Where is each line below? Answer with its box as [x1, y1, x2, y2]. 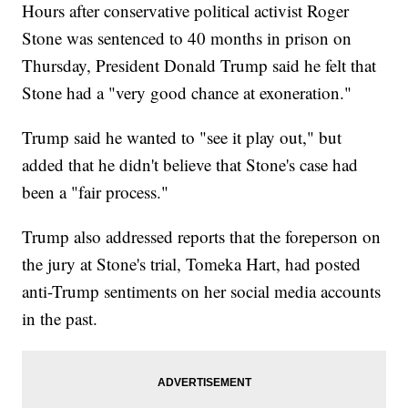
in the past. [22, 307, 98, 331]
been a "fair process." [22, 180, 169, 204]
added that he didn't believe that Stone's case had [22, 153, 359, 177]
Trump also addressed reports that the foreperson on [22, 225, 382, 249]
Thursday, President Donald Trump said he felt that [22, 54, 377, 77]
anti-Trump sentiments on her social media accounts [22, 280, 382, 303]
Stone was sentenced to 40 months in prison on [22, 26, 352, 50]
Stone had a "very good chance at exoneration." [22, 81, 352, 105]
